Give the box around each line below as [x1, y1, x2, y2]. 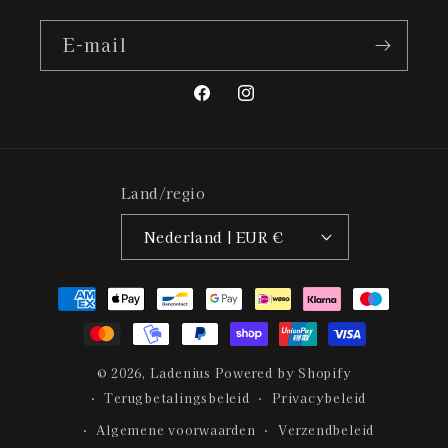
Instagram [235, 93, 319, 116]
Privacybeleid [272, 389, 367, 407]
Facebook [190, 93, 272, 116]
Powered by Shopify [214, 363, 352, 381]
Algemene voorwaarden [96, 421, 256, 439]
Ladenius [149, 363, 215, 381]
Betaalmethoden [37, 277, 177, 302]
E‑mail [63, 31, 127, 57]
